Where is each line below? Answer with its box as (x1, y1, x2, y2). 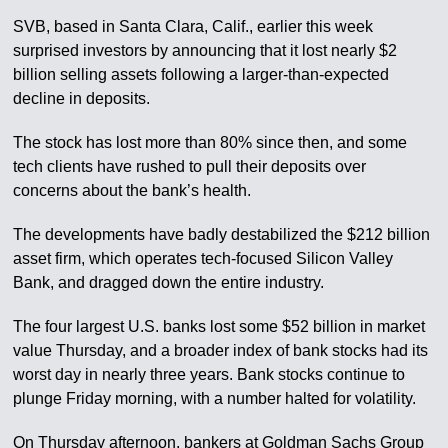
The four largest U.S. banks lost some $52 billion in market (13, 318, 426, 336)
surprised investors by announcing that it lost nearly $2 (13, 42, 398, 60)
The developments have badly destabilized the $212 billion (13, 226, 431, 244)
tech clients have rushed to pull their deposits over (13, 158, 367, 176)
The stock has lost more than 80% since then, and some (13, 134, 408, 152)
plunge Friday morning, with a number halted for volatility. (13, 390, 417, 408)
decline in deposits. (13, 90, 151, 108)
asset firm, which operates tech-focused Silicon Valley (13, 250, 394, 268)
